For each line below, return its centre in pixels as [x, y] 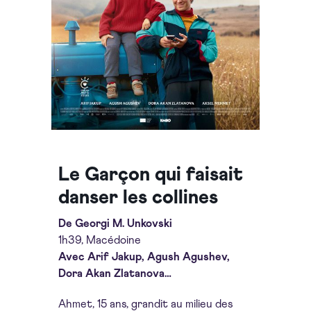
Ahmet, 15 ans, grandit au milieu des [145, 304]
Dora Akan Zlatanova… [115, 274]
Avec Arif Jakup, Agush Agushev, [144, 257]
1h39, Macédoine [100, 240]
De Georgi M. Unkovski [115, 224]
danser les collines [138, 198]
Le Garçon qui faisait [151, 175]
